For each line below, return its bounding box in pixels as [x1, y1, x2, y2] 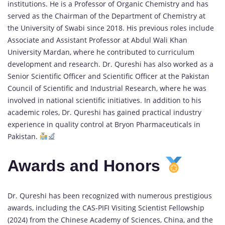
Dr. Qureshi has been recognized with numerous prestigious [8, 190, 212, 200]
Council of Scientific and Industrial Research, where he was [8, 83, 206, 93]
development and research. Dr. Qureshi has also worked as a [8, 59, 213, 69]
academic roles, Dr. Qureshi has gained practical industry [8, 107, 201, 117]
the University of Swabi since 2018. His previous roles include [8, 23, 214, 33]
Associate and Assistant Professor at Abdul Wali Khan [8, 35, 187, 45]
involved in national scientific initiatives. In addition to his [8, 95, 201, 105]
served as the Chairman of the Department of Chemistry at [8, 11, 205, 21]
